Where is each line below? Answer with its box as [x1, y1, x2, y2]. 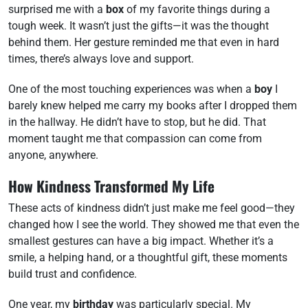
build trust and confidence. [8, 267, 137, 280]
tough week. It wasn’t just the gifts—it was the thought [8, 19, 269, 32]
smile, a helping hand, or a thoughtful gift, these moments [8, 251, 287, 264]
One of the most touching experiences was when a [8, 82, 254, 96]
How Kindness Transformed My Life [8, 175, 214, 197]
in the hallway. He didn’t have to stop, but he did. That [8, 115, 266, 129]
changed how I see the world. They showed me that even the [8, 218, 299, 231]
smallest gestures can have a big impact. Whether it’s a [8, 234, 274, 247]
